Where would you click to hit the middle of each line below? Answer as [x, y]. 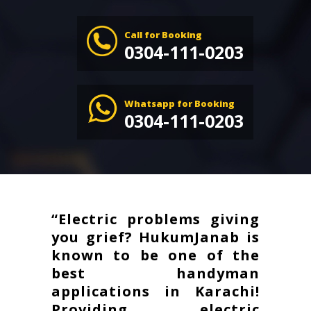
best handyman [155, 274]
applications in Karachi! [155, 292]
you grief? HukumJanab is [155, 237]
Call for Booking [163, 35]
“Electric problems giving [155, 219]
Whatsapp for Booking [179, 104]
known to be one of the [155, 255]
